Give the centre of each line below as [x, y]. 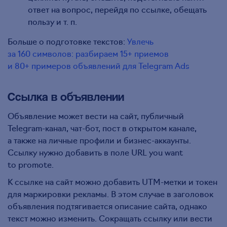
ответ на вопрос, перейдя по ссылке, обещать [117, 9]
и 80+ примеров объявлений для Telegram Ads [99, 66]
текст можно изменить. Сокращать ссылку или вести [110, 218]
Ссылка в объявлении [66, 97]
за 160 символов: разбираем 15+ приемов [88, 53]
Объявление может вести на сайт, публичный [96, 116]
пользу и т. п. [52, 22]
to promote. [31, 164]
